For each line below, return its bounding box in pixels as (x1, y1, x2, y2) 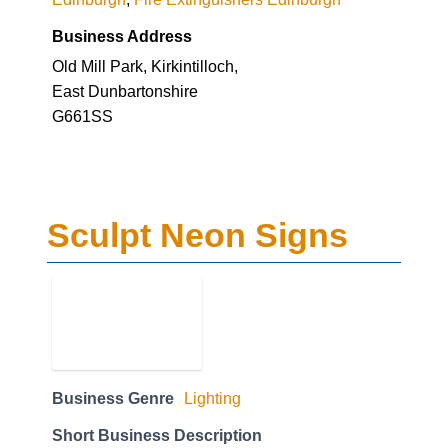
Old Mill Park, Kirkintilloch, (52, 56, 238, 75)
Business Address (52, 26, 192, 45)
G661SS (52, 106, 113, 125)
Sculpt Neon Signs (47, 216, 348, 255)
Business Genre (52, 389, 174, 408)
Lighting (184, 389, 241, 408)
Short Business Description (52, 426, 262, 445)
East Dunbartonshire (52, 81, 198, 100)
